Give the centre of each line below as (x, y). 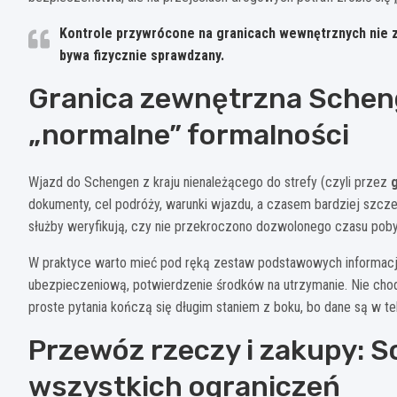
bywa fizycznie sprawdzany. (142, 55)
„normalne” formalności (189, 134)
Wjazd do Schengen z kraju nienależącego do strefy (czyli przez (210, 182)
